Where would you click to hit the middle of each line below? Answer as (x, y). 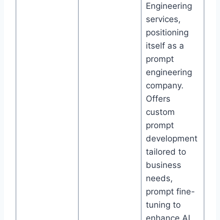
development (171, 139)
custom (160, 112)
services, (163, 19)
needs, (159, 179)
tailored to (166, 152)
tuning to (163, 205)
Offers (158, 99)
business (163, 165)
